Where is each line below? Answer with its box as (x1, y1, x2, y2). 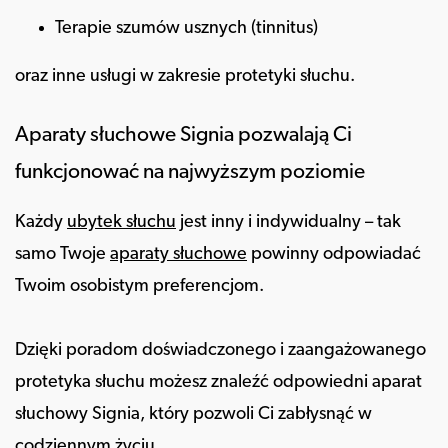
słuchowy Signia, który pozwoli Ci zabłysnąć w (15, 405, 372, 424)
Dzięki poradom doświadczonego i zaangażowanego (15, 341, 426, 360)
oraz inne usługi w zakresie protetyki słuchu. (15, 67, 355, 86)
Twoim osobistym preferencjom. (15, 277, 264, 296)
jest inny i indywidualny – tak (176, 213, 401, 232)
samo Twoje (15, 245, 110, 264)
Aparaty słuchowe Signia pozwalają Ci (15, 125, 352, 146)
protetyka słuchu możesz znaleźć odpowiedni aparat (15, 373, 422, 392)
